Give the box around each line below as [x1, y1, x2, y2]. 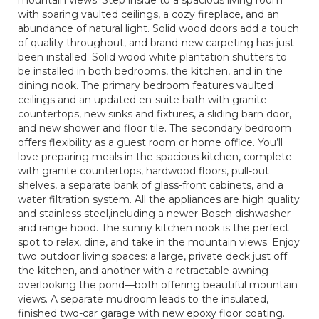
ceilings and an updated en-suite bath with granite [18, 93, 267, 106]
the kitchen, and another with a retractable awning [18, 264, 268, 277]
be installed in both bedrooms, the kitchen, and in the [18, 65, 283, 78]
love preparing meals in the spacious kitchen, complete [18, 150, 292, 163]
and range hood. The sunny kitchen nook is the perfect [18, 221, 289, 234]
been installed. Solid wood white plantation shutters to [18, 51, 287, 63]
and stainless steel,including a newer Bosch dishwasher [18, 207, 291, 220]
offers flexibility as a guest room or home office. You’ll [18, 136, 283, 149]
